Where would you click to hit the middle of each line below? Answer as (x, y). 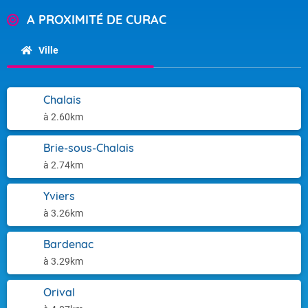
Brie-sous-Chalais (89, 148)
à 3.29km (63, 261)
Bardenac (68, 244)
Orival (59, 292)
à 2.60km (63, 117)
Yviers (59, 196)
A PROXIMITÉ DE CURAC (97, 20)
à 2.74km (63, 165)
